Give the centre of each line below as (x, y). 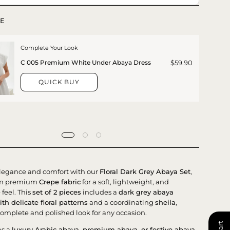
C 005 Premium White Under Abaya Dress (86, 63)
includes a (100, 192)
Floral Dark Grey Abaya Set (145, 171)
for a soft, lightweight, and (125, 181)
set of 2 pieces (57, 192)
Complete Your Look (50, 48)
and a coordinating (122, 202)
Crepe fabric (60, 181)
